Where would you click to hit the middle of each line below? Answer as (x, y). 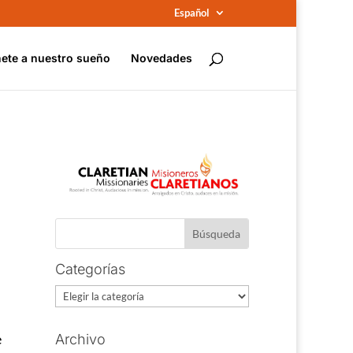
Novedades (162, 58)
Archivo (81, 339)
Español (192, 12)
